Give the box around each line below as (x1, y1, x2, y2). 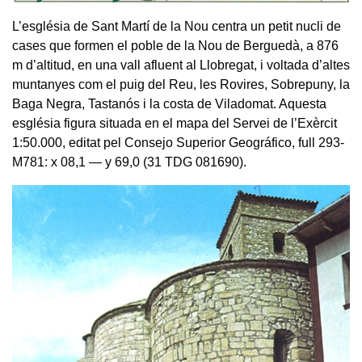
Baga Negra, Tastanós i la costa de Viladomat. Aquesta (12, 97, 326, 112)
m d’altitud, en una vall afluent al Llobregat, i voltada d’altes (12, 58, 350, 73)
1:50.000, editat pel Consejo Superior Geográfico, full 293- (12, 136, 344, 150)
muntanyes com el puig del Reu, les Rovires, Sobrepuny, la (12, 78, 350, 92)
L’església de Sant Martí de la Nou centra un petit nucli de (12, 19, 341, 34)
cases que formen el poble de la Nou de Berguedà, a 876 (12, 39, 339, 53)
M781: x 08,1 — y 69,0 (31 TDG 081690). (12, 155, 246, 170)
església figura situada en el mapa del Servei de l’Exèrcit (12, 116, 337, 131)
